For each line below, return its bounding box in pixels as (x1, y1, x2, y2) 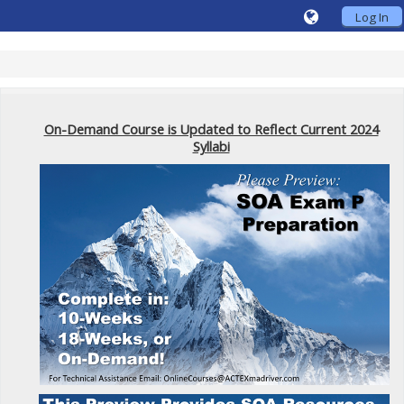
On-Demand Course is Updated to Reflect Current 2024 (43, 121, 379, 138)
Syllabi (192, 138, 230, 155)
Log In (355, 9, 389, 25)
